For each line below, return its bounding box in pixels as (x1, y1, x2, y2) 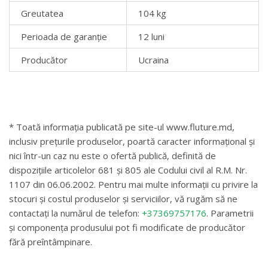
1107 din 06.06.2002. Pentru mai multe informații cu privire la (9, 178, 258, 190)
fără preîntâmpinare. (9, 235, 92, 248)
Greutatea (20, 7, 63, 19)
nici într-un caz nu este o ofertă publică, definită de (9, 149, 216, 162)
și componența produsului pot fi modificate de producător (9, 221, 245, 233)
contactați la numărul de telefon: (9, 206, 142, 219)
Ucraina (138, 53, 169, 66)
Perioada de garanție (20, 30, 107, 42)
